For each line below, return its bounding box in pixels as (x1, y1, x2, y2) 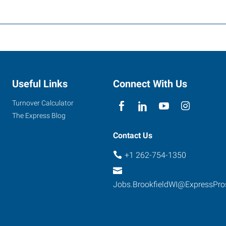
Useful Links (12, 77, 68, 90)
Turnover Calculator (12, 98, 74, 107)
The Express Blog (12, 111, 66, 120)
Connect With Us (113, 77, 187, 90)
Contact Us (113, 130, 152, 140)
